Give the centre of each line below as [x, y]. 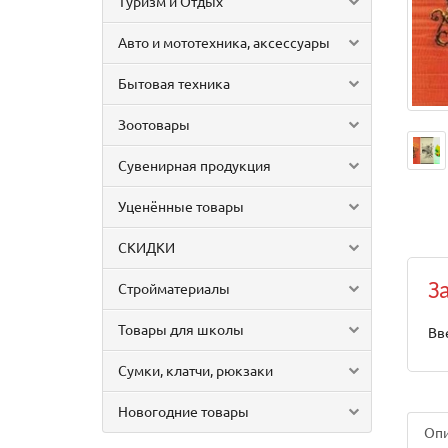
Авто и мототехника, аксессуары [224, 42]
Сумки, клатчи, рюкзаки [195, 370]
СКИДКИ [146, 247]
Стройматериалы [174, 288]
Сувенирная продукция [194, 165]
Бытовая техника [174, 83]
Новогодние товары [183, 411]
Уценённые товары [181, 206]
